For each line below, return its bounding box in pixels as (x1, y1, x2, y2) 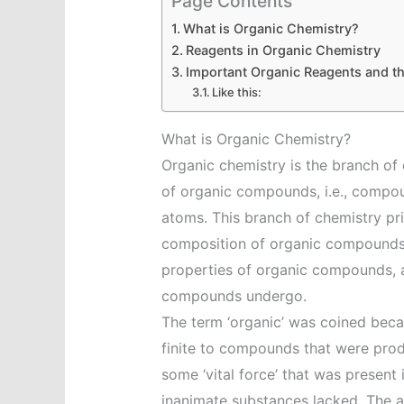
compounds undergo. (161, 287, 307, 306)
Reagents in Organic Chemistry (185, 42, 381, 59)
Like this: (212, 85, 262, 100)
